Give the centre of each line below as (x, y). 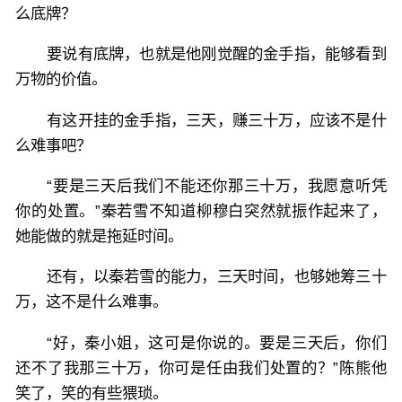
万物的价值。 (61, 79)
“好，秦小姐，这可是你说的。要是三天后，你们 (217, 342)
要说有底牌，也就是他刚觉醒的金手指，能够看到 (217, 54)
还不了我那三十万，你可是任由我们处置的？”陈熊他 (201, 367)
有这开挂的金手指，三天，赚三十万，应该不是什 (217, 120)
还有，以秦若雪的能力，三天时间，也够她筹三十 (217, 277)
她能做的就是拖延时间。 (100, 236)
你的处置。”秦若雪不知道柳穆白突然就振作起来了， (201, 211)
